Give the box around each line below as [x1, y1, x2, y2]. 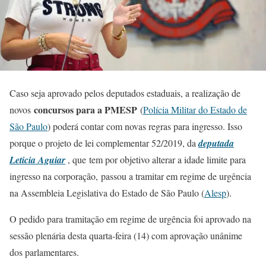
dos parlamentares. [9, 245, 79, 258]
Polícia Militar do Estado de [143, 103, 247, 116]
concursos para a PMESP [34, 102, 140, 116]
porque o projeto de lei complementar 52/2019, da [9, 136, 198, 149]
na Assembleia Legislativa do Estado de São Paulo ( [9, 186, 204, 199]
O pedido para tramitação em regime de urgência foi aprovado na [9, 212, 251, 225]
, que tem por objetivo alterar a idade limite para [65, 153, 246, 166]
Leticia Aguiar [9, 153, 65, 166]
